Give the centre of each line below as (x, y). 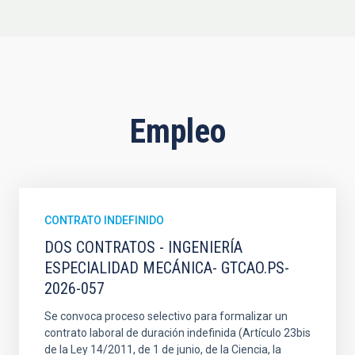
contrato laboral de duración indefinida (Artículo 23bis (177, 332)
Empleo (177, 131)
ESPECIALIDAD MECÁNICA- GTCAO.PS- (167, 267)
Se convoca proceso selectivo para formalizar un (166, 316)
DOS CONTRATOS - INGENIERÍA (143, 247)
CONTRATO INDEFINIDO (104, 220)
